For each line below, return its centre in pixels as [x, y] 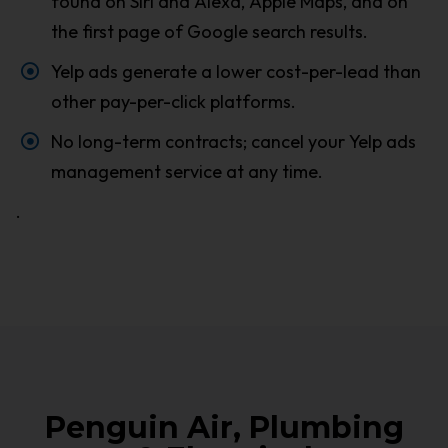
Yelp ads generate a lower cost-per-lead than [235, 71]
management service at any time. [186, 171]
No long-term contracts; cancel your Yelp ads [233, 141]
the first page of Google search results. [209, 31]
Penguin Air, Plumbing [224, 427]
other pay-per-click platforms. [173, 101]
